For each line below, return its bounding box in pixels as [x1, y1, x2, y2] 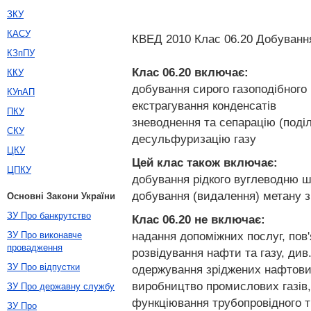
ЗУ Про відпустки [7, 262, 80, 272]
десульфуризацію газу [132, 132, 256, 146]
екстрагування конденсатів [132, 99, 276, 112]
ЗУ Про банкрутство [7, 210, 91, 221]
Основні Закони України [7, 191, 115, 201]
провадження [7, 242, 62, 253]
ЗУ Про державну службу [7, 281, 115, 292]
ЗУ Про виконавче [7, 230, 82, 240]
